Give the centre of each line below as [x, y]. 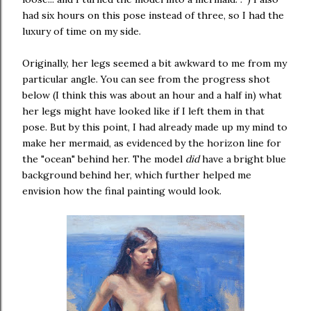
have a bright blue [243, 159]
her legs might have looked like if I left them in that [143, 111]
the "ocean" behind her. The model [104, 159]
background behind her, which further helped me [137, 175]
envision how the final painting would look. [122, 191]
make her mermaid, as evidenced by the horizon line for [152, 143]
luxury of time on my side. [82, 31]
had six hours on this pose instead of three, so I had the [153, 15]
